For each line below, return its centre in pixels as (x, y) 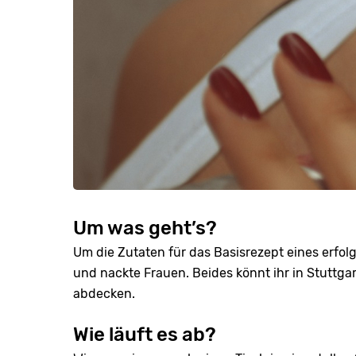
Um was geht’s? (145, 228)
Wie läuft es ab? (145, 335)
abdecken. (104, 294)
